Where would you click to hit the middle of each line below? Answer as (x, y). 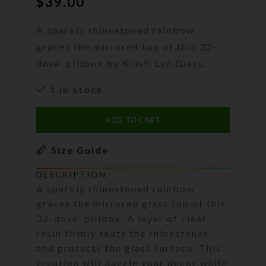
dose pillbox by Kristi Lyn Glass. (122, 64)
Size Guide (80, 150)
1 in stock (77, 90)
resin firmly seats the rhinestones (123, 233)
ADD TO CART (133, 120)
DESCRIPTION (72, 175)
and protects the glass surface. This (129, 248)
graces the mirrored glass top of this (132, 204)
